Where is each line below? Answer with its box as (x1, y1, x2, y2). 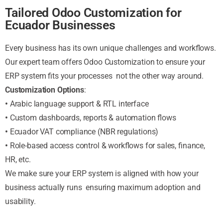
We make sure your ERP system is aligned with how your (5, 168, 199, 178)
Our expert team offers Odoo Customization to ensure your (5, 57, 206, 67)
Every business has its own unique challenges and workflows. (5, 43, 216, 53)
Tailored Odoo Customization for (5, 5, 182, 20)
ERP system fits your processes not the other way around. (5, 71, 204, 81)
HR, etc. (5, 154, 31, 164)
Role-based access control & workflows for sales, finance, (9, 140, 205, 150)
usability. (5, 196, 36, 206)
